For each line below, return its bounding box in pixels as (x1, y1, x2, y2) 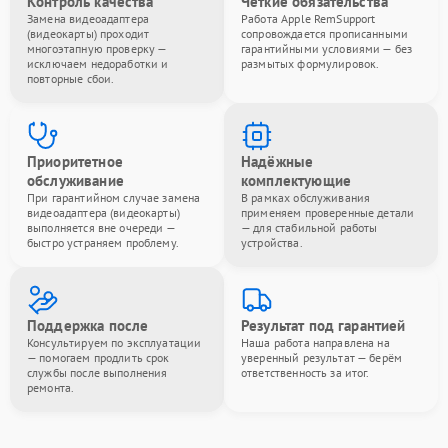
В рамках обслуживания (241, 190, 371, 205)
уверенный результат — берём (241, 350, 403, 365)
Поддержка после (27, 316, 149, 335)
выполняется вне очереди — (27, 220, 175, 235)
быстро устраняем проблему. (27, 235, 179, 250)
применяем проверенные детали (241, 205, 415, 220)
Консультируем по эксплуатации (27, 335, 202, 350)
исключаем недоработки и (27, 56, 169, 71)
